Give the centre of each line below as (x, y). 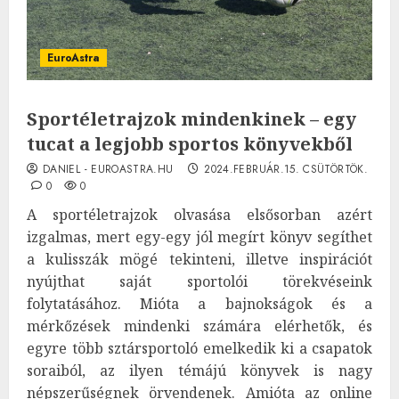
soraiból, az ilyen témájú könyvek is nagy (199, 370)
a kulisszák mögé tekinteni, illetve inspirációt (199, 259)
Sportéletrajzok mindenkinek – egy (191, 118)
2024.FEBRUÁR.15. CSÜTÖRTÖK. (286, 169)
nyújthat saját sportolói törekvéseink (199, 281)
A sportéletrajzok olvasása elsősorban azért (199, 214)
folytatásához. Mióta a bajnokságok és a (199, 303)
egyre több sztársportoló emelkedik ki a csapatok (199, 348)
